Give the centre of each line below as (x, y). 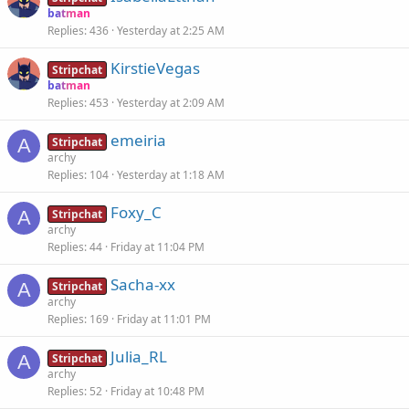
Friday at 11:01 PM (164, 319)
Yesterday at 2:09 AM (171, 103)
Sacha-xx (143, 284)
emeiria (139, 140)
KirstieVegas (156, 68)
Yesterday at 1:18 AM (171, 175)
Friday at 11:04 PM (157, 247)
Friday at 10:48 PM (157, 391)
